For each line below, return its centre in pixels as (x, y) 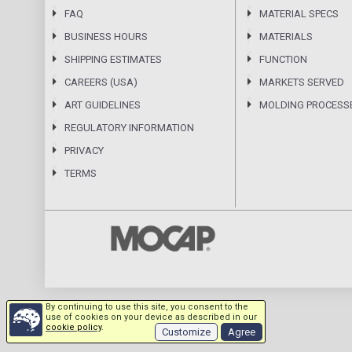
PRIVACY (84, 150)
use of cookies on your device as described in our (151, 317)
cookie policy (73, 327)
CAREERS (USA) (101, 82)
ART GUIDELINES (103, 105)
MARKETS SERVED (302, 82)
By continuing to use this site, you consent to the (147, 307)
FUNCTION (283, 59)
